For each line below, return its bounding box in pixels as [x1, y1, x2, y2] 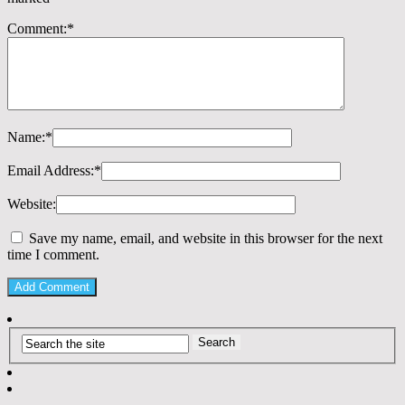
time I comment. [7, 247, 99, 263]
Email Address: [7, 163, 94, 179]
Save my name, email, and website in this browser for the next [29, 231, 382, 247]
